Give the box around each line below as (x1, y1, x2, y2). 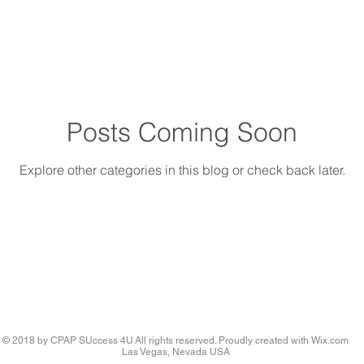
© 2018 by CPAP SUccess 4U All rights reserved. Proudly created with (2, 334, 311, 346)
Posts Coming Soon (67, 115, 297, 148)
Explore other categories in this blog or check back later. (19, 161, 345, 178)
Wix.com (311, 334, 349, 346)
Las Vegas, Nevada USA (121, 345, 230, 357)
